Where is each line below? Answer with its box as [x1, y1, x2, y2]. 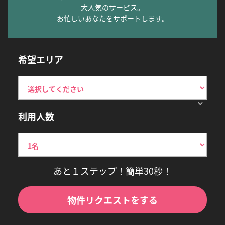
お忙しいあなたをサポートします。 [56, 13, 169, 23]
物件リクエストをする [67, 193, 158, 207]
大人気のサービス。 [81, 2, 144, 12]
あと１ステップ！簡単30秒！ [53, 164, 172, 178]
